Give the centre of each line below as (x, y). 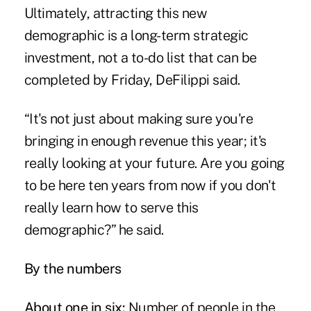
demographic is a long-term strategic (136, 35)
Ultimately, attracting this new (116, 13)
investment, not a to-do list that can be (140, 57)
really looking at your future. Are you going (154, 163)
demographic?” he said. (94, 229)
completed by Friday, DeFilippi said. (132, 79)
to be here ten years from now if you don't (150, 185)
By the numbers (73, 268)
